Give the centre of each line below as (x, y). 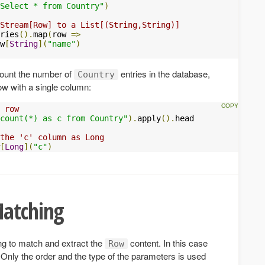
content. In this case (168, 243)
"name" (62, 44)
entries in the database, (164, 74)
